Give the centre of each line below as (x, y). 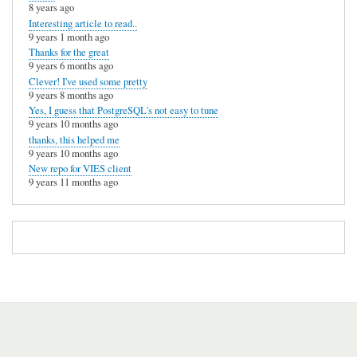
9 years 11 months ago (73, 182)
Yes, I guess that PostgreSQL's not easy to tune (124, 111)
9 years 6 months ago (71, 66)
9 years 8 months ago (71, 95)
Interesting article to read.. (83, 23)
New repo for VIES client (80, 169)
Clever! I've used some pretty (88, 81)
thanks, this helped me (74, 139)
